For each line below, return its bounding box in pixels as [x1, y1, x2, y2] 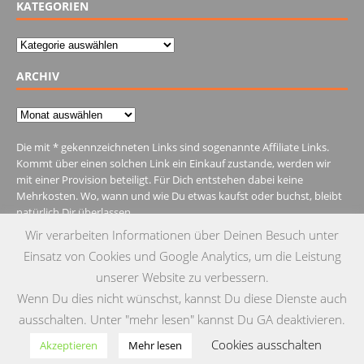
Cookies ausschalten [211, 336, 322, 353]
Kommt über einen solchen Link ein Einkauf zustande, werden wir [16, 155, 331, 171]
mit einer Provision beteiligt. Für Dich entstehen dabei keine [16, 171, 303, 187]
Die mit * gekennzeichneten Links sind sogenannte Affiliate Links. [16, 139, 329, 154]
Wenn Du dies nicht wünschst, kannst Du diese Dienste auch [17, 289, 347, 306]
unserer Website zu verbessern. [95, 268, 269, 285]
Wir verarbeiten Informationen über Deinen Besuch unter [25, 226, 339, 243]
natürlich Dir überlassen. [16, 204, 133, 219]
